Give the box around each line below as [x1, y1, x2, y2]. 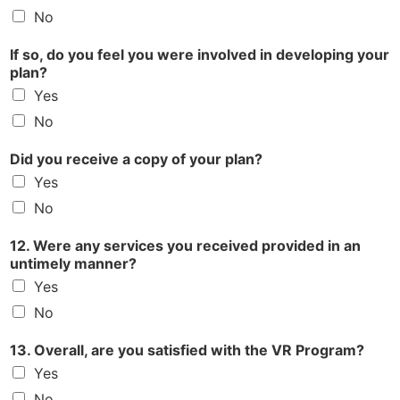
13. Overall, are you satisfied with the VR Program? [10, 341, 364, 360]
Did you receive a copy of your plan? [10, 150, 262, 169]
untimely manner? [10, 254, 137, 273]
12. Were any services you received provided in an [10, 237, 361, 255]
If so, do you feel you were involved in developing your [10, 46, 389, 64]
